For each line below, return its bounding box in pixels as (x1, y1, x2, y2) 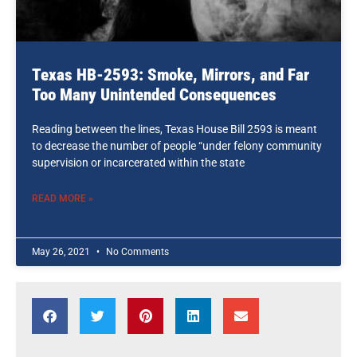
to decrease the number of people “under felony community (32, 139, 322, 152)
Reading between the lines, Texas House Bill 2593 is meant (32, 123, 317, 135)
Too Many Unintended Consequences (32, 85, 277, 104)
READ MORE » (32, 193, 93, 204)
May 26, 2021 (32, 246, 92, 257)
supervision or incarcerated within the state (32, 156, 245, 169)
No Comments (104, 246, 169, 257)
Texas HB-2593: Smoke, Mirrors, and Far (32, 65, 309, 84)
